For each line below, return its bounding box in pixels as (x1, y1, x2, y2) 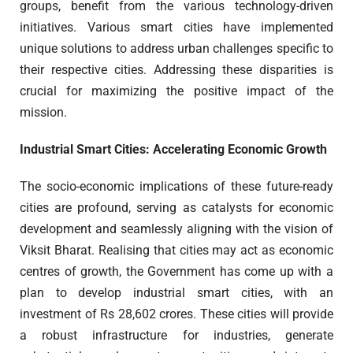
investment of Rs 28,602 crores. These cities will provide (20, 307, 333, 322)
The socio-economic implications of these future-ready (20, 179, 333, 195)
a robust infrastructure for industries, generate (20, 328, 333, 344)
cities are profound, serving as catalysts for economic (20, 200, 333, 216)
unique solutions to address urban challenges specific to (20, 41, 333, 57)
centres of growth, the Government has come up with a (20, 264, 333, 280)
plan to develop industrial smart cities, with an (20, 285, 333, 301)
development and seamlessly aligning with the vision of (20, 221, 333, 237)
